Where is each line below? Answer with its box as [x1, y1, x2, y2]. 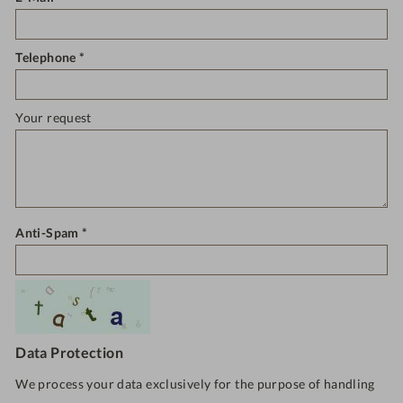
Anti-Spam [15, 224, 79, 240]
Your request [15, 110, 92, 126]
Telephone [15, 49, 76, 65]
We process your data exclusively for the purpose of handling [15, 376, 375, 392]
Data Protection [15, 344, 123, 361]
